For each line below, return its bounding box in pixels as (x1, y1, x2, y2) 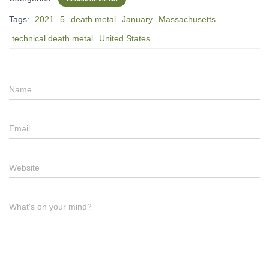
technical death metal (12, 33, 93, 43)
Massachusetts (159, 14, 216, 24)
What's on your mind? (9, 201, 92, 211)
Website (9, 162, 40, 172)
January (122, 14, 153, 24)
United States (99, 33, 150, 43)
